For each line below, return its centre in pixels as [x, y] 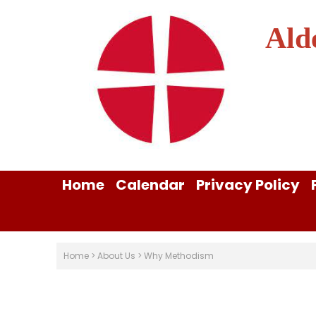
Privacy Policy [248, 185]
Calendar [150, 185]
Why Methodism [179, 256]
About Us [116, 256]
